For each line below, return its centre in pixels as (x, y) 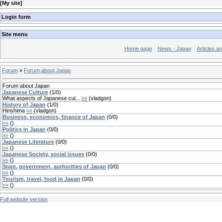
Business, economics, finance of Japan (54, 117)
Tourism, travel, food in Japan (41, 179)
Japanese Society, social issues (43, 154)
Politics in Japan (24, 129)
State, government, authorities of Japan (54, 166)
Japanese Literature (28, 141)
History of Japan (24, 104)
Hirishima (14, 110)
